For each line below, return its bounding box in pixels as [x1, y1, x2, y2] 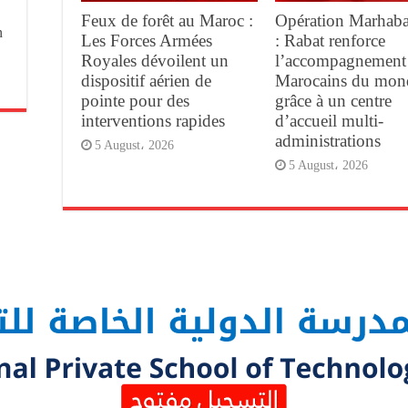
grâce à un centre [274, 91, 392, 111]
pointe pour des [81, 91, 189, 111]
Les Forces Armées [81, 31, 212, 51]
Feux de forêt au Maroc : [81, 11, 253, 31]
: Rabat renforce [274, 31, 385, 51]
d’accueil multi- [274, 111, 383, 131]
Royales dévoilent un [81, 51, 229, 71]
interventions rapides [81, 111, 225, 131]
